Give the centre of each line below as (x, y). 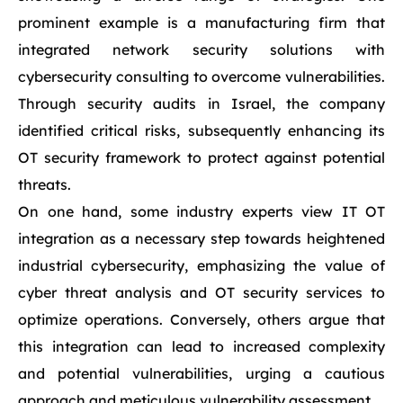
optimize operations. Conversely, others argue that (201, 319)
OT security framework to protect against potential (201, 157)
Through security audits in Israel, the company (201, 103)
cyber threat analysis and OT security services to (201, 292)
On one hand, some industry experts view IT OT (201, 211)
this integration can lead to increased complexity (201, 346)
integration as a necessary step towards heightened (201, 238)
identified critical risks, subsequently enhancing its (201, 130)
